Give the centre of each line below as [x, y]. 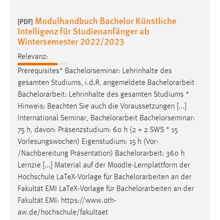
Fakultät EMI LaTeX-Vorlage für [67, 189]
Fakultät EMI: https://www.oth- [67, 201]
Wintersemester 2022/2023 [71, 41]
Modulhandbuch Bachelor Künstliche [106, 20]
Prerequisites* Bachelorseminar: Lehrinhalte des [95, 71]
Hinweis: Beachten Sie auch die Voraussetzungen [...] [102, 107]
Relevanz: [33, 57]
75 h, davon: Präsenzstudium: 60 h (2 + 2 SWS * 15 [98, 130]
